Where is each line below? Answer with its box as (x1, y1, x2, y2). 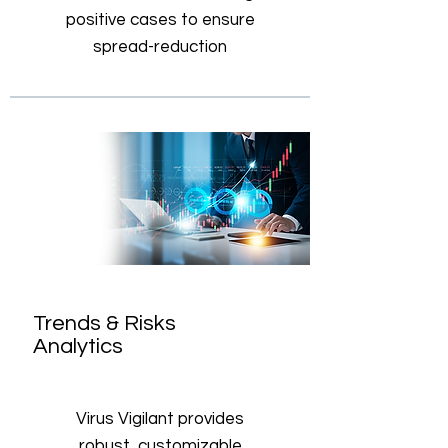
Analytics (33, 335, 133, 358)
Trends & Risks (33, 312, 176, 335)
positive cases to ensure (65, 11, 255, 29)
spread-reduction (93, 38, 227, 56)
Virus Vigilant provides (76, 410, 244, 428)
